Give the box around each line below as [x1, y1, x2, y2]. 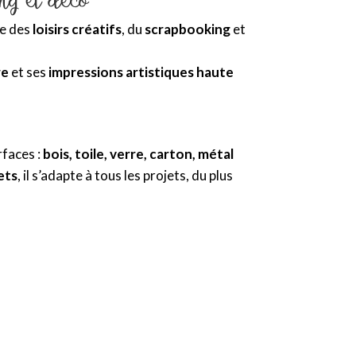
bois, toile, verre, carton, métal [43, 145, 234, 162]
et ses [9, 63, 49, 80]
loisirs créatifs [33, 20, 122, 37]
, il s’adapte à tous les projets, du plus [17, 166, 234, 184]
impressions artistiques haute [48, 63, 234, 80]
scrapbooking [145, 20, 231, 37]
